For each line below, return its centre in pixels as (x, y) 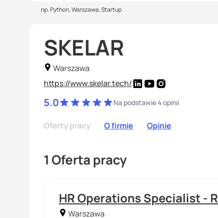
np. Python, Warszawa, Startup (81, 9)
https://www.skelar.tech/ (88, 83)
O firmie (119, 126)
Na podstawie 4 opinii (146, 102)
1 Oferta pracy (85, 160)
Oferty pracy (67, 126)
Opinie (159, 126)
